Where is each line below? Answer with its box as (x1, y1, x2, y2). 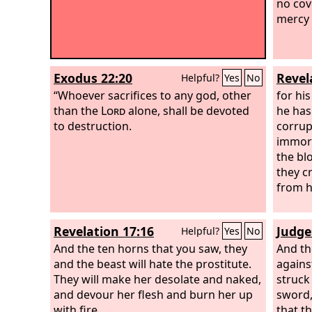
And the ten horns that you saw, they (54, 240, 247, 256)
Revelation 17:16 (54, 223, 154, 240)
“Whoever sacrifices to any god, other (54, 87, 251, 103)
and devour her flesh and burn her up (54, 286, 253, 302)
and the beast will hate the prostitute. (54, 256, 251, 272)
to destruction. (54, 118, 132, 134)
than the (54, 102, 101, 118)
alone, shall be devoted (125, 102, 249, 118)
